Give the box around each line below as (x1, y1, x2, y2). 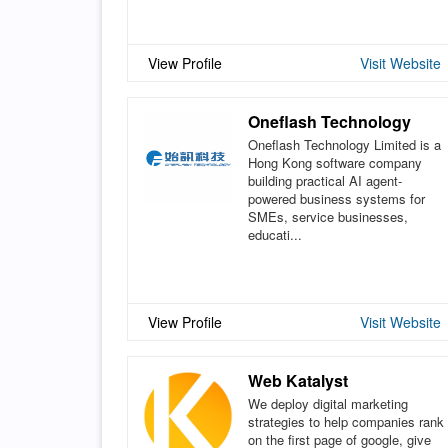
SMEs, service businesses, (248, 206, 408, 226)
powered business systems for (248, 188, 425, 208)
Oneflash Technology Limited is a (248, 134, 441, 154)
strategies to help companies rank (248, 411, 444, 431)
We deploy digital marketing (248, 393, 408, 413)
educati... (248, 224, 302, 244)
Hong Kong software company (248, 152, 422, 172)
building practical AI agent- (248, 170, 402, 190)
